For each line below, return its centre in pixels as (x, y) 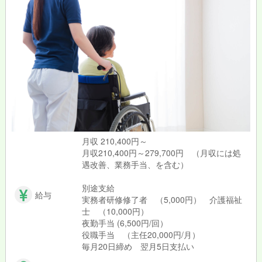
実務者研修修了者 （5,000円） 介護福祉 (162, 200)
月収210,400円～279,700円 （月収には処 (161, 153)
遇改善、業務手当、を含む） (135, 165)
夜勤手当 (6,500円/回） (125, 223)
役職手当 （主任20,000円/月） (141, 235)
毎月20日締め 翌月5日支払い (138, 247)
